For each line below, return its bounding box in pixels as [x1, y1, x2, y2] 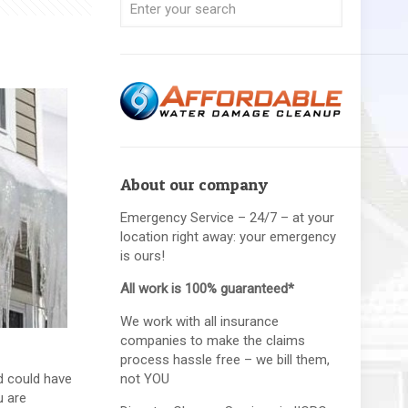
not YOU [119, 370, 169, 387]
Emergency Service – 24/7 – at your [119, 209, 334, 226]
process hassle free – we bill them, [119, 351, 330, 368]
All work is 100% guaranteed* [119, 280, 294, 297]
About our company [119, 174, 268, 194]
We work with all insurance [119, 312, 279, 330]
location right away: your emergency [119, 228, 336, 245]
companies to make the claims [119, 331, 305, 349]
